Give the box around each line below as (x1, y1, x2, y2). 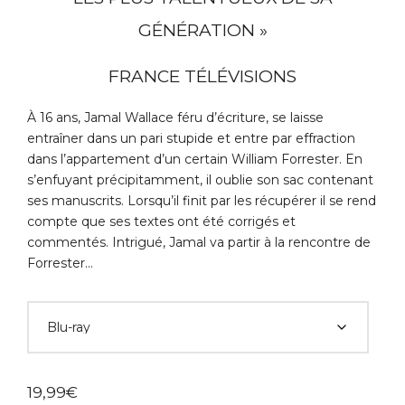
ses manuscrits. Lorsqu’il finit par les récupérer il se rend (27, 193, 376, 210)
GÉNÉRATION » (137, 19, 268, 41)
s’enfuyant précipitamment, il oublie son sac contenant (27, 172, 373, 189)
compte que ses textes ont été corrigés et (27, 213, 296, 231)
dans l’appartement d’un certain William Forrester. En (27, 151, 363, 168)
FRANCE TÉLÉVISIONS (108, 66, 297, 88)
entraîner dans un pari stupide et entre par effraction (27, 130, 355, 147)
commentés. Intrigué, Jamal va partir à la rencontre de (27, 234, 371, 251)
